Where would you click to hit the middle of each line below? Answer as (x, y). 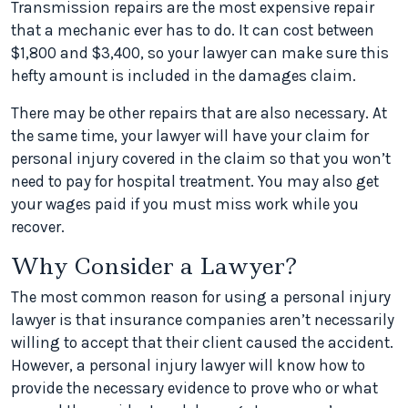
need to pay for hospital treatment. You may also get (195, 182)
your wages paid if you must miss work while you (185, 204)
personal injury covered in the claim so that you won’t (201, 159)
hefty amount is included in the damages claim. (184, 76)
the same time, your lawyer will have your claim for (190, 136)
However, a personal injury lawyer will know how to (188, 366)
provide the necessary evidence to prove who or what (194, 388)
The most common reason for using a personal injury (201, 297)
